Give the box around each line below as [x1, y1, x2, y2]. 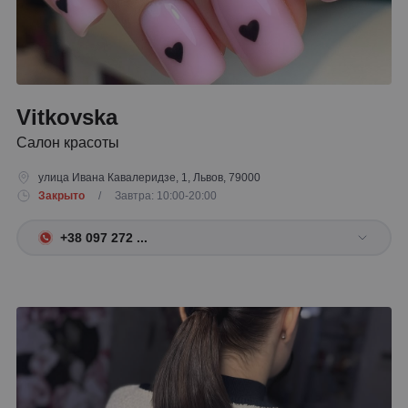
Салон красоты [16, 135, 119, 150]
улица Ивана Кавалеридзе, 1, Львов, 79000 [38, 171, 260, 184]
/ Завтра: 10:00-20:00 [87, 189, 217, 202]
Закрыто [38, 189, 85, 202]
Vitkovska [16, 105, 117, 129]
